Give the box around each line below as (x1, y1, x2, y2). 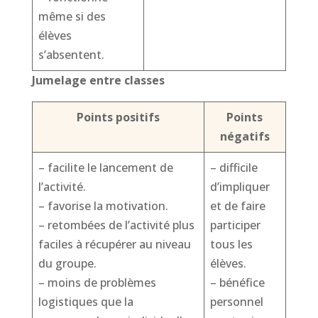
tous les (209, 236, 253, 252)
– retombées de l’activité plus (38, 217, 194, 233)
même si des (38, 9, 106, 24)
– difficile (209, 160, 258, 175)
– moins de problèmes (38, 275, 156, 290)
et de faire (209, 198, 265, 214)
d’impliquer (209, 179, 270, 194)
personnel (209, 294, 263, 309)
